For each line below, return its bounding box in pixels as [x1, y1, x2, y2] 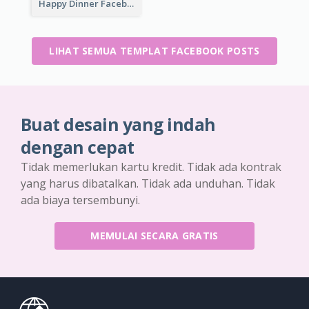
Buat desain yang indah [21, 112, 216, 136]
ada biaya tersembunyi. [21, 192, 140, 208]
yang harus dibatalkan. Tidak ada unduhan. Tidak [21, 175, 275, 191]
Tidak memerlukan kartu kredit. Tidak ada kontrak [21, 159, 281, 175]
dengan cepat [21, 135, 134, 159]
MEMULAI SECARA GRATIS [90, 228, 219, 242]
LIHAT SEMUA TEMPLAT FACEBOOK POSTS [49, 43, 260, 57]
